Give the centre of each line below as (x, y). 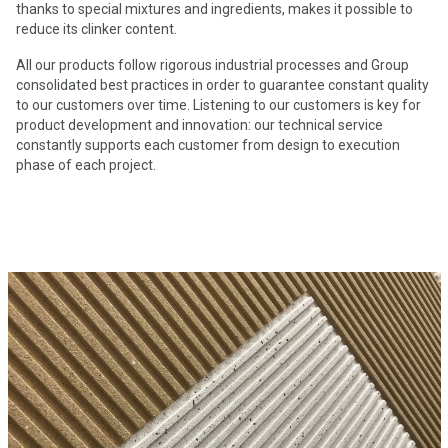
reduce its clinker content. (96, 29)
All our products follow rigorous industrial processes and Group (212, 65)
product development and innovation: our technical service (199, 125)
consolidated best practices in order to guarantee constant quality (222, 85)
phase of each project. (86, 165)
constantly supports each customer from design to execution (208, 145)
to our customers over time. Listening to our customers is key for (218, 105)
